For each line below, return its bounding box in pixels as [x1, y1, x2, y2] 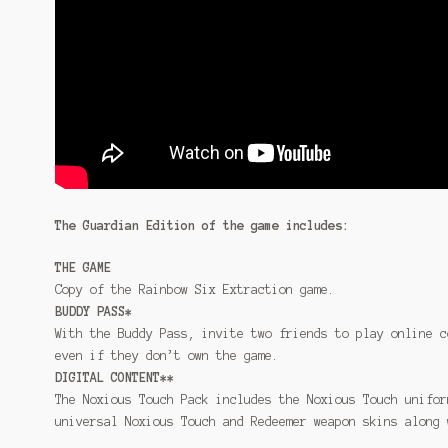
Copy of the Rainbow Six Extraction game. [55, 282, 336, 296]
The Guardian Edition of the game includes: [55, 219, 350, 233]
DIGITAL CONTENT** [55, 370, 175, 384]
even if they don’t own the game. [55, 348, 280, 362]
